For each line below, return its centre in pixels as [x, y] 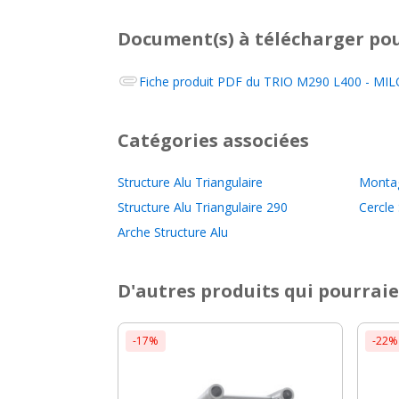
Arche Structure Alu [173, 232]
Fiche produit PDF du [201, 81]
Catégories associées [213, 140]
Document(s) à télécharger [241, 39]
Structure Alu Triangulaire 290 [203, 207]
